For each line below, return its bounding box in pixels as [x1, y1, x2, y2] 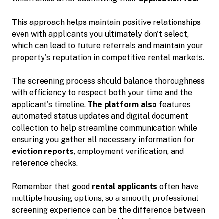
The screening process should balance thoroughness [12, 76, 205, 86]
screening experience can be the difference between [12, 205, 205, 215]
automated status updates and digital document [12, 111, 188, 121]
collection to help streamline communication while [12, 123, 197, 132]
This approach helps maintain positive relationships [12, 17, 201, 27]
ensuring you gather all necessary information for [12, 134, 195, 144]
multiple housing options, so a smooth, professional [12, 193, 198, 203]
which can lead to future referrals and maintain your [12, 41, 203, 50]
